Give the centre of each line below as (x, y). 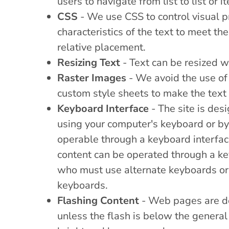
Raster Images (92, 78)
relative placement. (101, 47)
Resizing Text (89, 62)
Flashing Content (98, 200)
